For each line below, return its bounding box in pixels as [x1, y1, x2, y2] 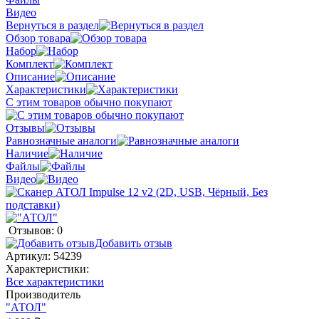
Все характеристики [6, 275, 104, 288]
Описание [6, 70, 55, 83]
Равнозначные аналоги [6, 134, 117, 147]
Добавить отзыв [95, 236, 172, 249]
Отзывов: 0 [9, 224, 63, 236]
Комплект [6, 57, 53, 70]
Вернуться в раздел [6, 19, 99, 31]
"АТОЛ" [6, 300, 46, 313]
